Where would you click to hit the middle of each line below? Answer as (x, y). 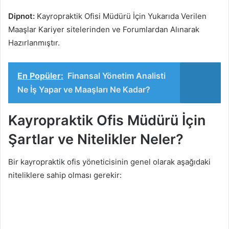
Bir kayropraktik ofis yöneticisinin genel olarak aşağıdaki (109, 162)
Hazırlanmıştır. (34, 42)
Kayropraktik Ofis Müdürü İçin (107, 120)
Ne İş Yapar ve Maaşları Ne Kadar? (84, 89)
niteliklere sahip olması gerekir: (65, 175)
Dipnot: (21, 16)
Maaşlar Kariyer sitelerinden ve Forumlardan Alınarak (104, 29)
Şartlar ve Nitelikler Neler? (96, 139)
